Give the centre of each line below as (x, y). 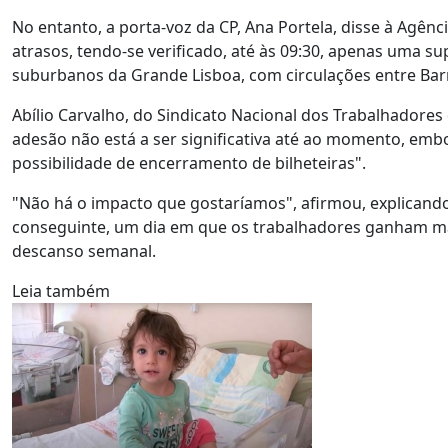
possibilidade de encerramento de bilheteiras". (189, 163)
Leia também (61, 291)
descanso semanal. (84, 251)
